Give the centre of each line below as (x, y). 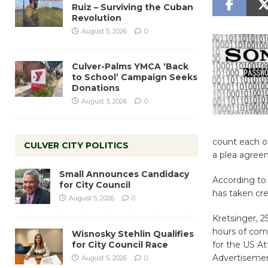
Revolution (97, 18)
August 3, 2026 (104, 101)
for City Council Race (120, 244)
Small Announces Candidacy (124, 174)
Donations (96, 88)
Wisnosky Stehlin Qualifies (133, 234)
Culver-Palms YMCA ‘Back (130, 66)
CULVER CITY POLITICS (76, 145)
